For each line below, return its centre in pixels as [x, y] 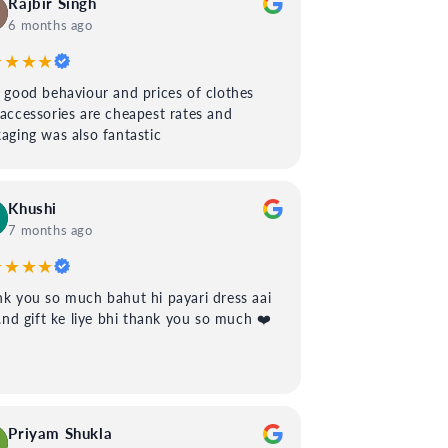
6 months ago [50, 24]
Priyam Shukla [60, 432]
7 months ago [50, 229]
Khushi [32, 207]
